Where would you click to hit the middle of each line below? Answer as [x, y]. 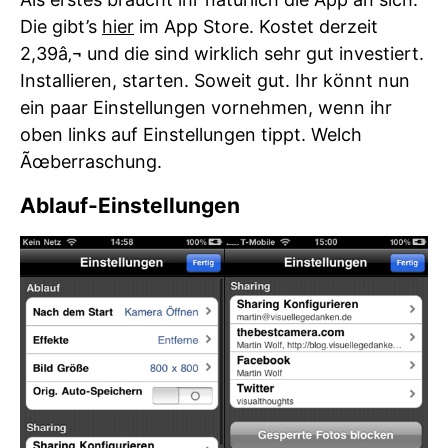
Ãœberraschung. [91, 161]
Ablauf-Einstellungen [130, 205]
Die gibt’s [61, 26]
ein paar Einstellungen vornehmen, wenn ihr [206, 107]
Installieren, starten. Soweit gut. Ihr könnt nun [215, 80]
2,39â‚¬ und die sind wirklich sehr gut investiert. [222, 53]
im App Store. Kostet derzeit [256, 26]
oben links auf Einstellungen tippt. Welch [191, 134]
